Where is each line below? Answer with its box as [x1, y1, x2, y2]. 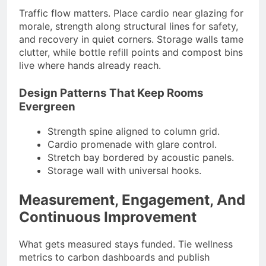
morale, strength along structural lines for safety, [19, 20, 238, 33]
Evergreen [19, 100, 75, 114]
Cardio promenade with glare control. [47, 138, 217, 151]
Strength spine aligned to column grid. [47, 125, 220, 138]
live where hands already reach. [19, 59, 161, 72]
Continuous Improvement [19, 208, 197, 226]
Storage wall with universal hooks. [47, 164, 201, 177]
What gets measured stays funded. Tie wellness [19, 237, 233, 250]
